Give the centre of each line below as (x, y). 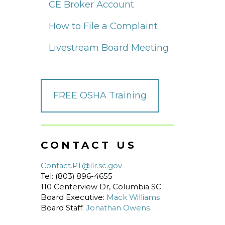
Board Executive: (74, 197)
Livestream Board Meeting (109, 47)
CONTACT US (89, 145)
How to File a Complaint (103, 26)
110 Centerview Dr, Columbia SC (101, 187)
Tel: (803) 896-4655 (77, 176)
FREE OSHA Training (100, 95)
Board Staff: (63, 208)
